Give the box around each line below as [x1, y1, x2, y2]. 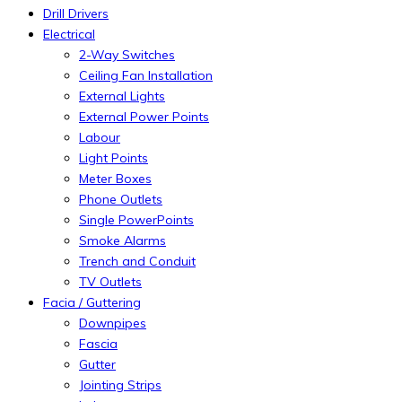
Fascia [79, 335, 118, 352]
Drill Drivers [43, 4, 109, 22]
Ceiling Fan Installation [79, 66, 213, 83]
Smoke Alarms [79, 232, 166, 249]
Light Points [79, 149, 148, 166]
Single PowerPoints [79, 211, 194, 228]
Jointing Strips [79, 376, 162, 393]
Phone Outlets [79, 190, 162, 207]
